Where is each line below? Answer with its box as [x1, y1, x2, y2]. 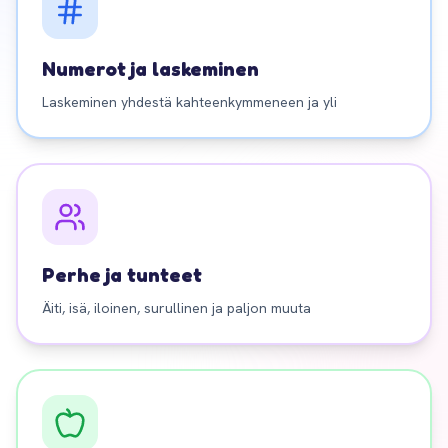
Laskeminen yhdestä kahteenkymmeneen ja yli [42, 93, 337, 111]
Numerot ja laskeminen [42, 57, 259, 81]
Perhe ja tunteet [42, 263, 202, 287]
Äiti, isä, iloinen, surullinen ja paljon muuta [42, 299, 311, 317]
